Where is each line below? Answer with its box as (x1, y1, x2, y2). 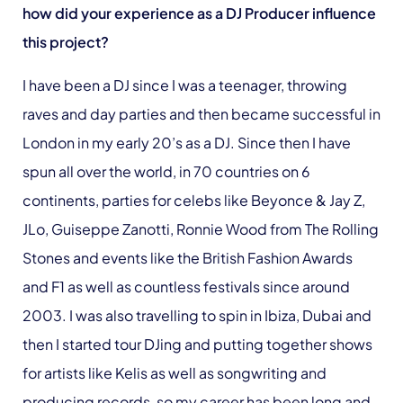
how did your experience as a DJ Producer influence (22, 3, 376, 22)
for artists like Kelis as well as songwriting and (22, 363, 327, 382)
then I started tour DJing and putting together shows (22, 334, 372, 354)
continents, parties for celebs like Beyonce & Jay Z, (22, 190, 365, 210)
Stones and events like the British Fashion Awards (22, 247, 353, 267)
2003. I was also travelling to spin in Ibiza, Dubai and (22, 305, 372, 325)
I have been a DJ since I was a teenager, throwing (22, 75, 347, 94)
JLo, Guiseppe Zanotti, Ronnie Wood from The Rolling (22, 219, 379, 238)
